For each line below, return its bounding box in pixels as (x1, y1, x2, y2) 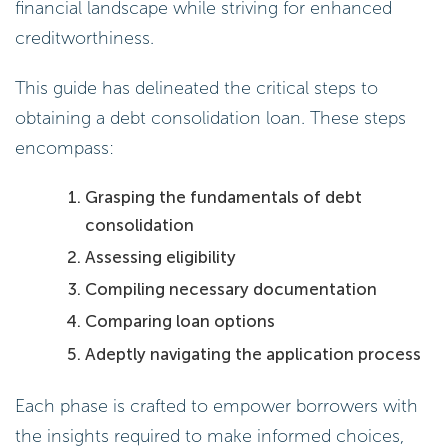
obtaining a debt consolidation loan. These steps (15, 106, 406, 129)
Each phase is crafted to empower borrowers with (15, 395, 418, 418)
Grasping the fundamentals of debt (85, 186, 363, 207)
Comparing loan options (85, 311, 276, 332)
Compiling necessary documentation (85, 279, 378, 300)
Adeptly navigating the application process (85, 343, 422, 364)
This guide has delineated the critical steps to (15, 76, 378, 99)
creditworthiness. (15, 27, 154, 50)
